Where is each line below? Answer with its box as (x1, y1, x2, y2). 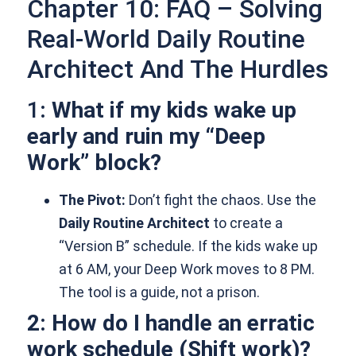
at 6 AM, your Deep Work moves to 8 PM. (59, 261, 315, 278)
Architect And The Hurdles (27, 54, 329, 85)
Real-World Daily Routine (27, 24, 306, 55)
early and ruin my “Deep (27, 123, 266, 150)
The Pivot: (59, 192, 126, 209)
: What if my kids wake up (40, 97, 297, 124)
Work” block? (27, 149, 162, 176)
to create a (210, 215, 284, 232)
